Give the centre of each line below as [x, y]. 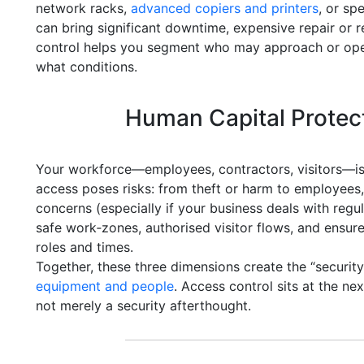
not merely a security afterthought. [143, 305]
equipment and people [105, 286]
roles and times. [84, 247]
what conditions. [87, 67]
